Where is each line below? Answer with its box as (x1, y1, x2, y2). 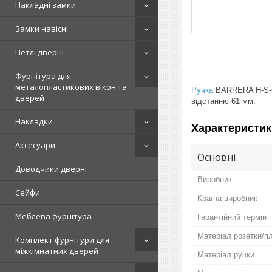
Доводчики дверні (15, 163, 87, 174)
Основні (197, 150, 236, 164)
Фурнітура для (15, 70, 71, 81)
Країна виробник (197, 193, 257, 203)
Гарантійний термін (197, 212, 267, 222)
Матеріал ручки (197, 250, 254, 259)
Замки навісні (15, 23, 68, 34)
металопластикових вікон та (15, 81, 127, 92)
